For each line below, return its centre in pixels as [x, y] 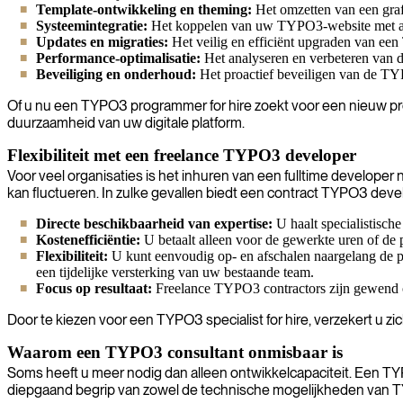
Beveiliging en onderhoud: [116, 74]
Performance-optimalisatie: [118, 58]
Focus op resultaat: [94, 288]
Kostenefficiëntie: [88, 239]
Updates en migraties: [102, 41]
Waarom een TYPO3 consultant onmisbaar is [175, 352]
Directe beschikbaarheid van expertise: [154, 223]
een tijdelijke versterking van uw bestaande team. [175, 272]
